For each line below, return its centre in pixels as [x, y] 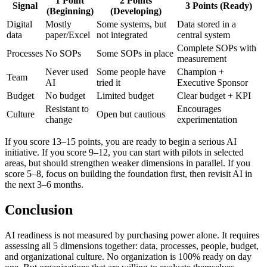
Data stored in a [207, 24]
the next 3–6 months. [44, 184]
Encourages [199, 108]
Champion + [201, 72]
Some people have [131, 72]
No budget [65, 95]
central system [204, 35]
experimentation [207, 119]
